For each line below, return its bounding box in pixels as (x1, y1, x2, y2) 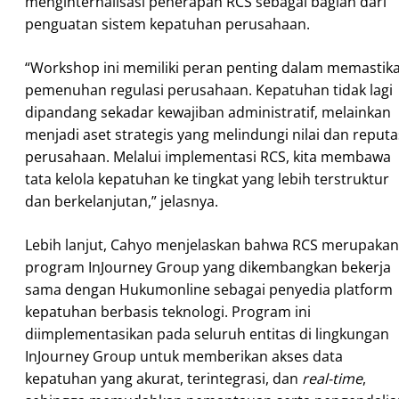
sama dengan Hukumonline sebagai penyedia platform (25, 279, 393, 299)
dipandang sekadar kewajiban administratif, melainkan (25, 102, 391, 122)
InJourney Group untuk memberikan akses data (25, 346, 343, 366)
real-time (302, 368, 362, 388)
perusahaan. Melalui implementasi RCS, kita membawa (25, 146, 391, 167)
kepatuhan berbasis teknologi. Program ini (25, 301, 311, 322)
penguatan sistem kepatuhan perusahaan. (25, 13, 310, 34)
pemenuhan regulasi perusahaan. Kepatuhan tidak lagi (25, 79, 393, 100)
